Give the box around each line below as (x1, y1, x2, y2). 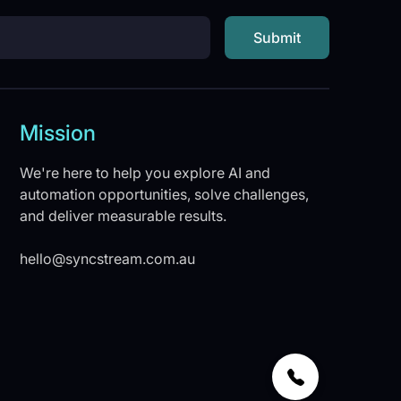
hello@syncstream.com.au (20, 250, 196, 268)
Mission (20, 120, 97, 146)
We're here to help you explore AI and (20, 164, 271, 182)
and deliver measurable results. (20, 207, 227, 225)
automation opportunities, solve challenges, (20, 185, 310, 203)
